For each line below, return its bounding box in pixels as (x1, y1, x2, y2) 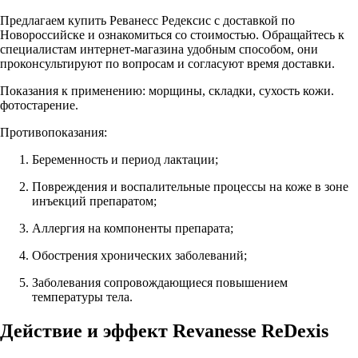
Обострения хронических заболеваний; (32, 248, 247, 262)
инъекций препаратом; (32, 193, 157, 208)
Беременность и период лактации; (32, 152, 218, 166)
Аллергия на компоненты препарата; (32, 221, 233, 235)
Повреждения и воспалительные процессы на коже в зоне (32, 179, 348, 193)
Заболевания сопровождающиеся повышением (32, 275, 288, 289)
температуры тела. (32, 289, 136, 304)
